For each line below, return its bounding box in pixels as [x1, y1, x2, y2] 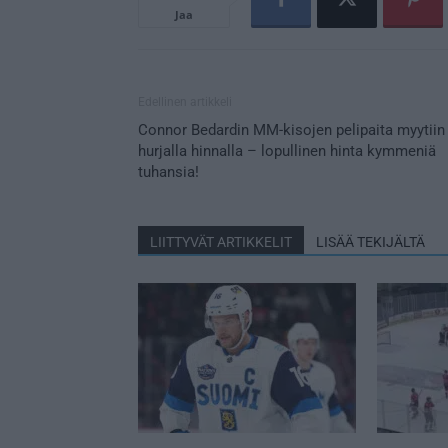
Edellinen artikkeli [138, 94, 232, 109]
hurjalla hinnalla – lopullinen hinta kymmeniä [138, 141, 436, 160]
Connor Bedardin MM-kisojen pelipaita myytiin [138, 120, 445, 139]
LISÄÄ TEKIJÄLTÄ [316, 233, 425, 250]
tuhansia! [138, 162, 199, 181]
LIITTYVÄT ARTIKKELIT [150, 233, 292, 250]
